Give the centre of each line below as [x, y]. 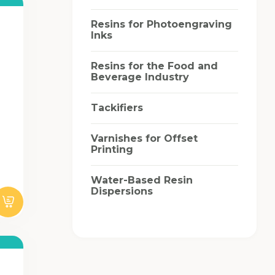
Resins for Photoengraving [161, 24]
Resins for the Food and [154, 66]
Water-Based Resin [142, 180]
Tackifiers [117, 107]
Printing [112, 149]
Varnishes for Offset [144, 138]
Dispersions [122, 191]
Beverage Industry [140, 77]
